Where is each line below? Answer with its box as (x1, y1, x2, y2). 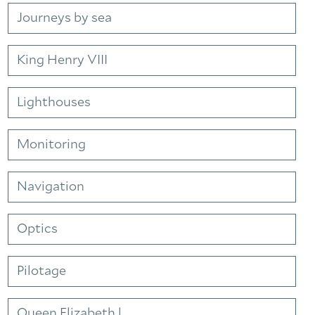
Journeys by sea (17, 12, 112, 25)
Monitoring (17, 139, 86, 151)
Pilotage (17, 265, 66, 278)
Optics (17, 223, 58, 236)
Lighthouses (17, 96, 91, 109)
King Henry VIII (17, 54, 108, 67)
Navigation (17, 181, 84, 193)
